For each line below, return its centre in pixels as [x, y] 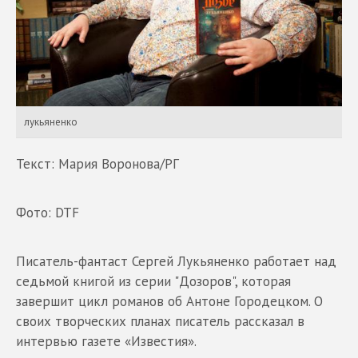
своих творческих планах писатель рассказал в [160, 321]
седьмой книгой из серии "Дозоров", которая [153, 281]
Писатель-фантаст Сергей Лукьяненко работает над [176, 261]
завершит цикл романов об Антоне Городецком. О [169, 301]
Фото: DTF [48, 212]
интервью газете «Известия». [106, 341]
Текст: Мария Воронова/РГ [97, 163]
